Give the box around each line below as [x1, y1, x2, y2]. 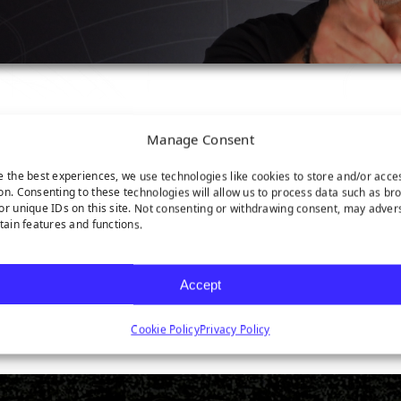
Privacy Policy [199, 321, 270, 337]
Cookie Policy [131, 321, 200, 337]
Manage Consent [147, 130, 254, 149]
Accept [179, 277, 221, 292]
